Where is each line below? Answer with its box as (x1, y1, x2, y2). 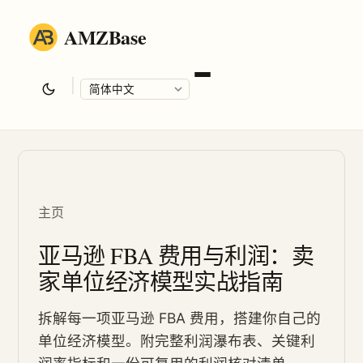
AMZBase (64, 23, 147, 51)
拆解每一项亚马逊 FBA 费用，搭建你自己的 (38, 310, 322, 327)
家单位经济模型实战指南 (38, 266, 284, 297)
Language (79, 103, 147, 121)
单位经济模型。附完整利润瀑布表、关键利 (38, 332, 316, 349)
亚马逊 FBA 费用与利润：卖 (38, 240, 314, 271)
